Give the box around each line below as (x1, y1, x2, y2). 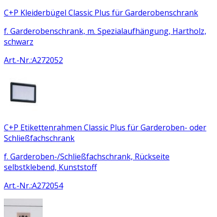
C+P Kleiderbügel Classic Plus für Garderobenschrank (4, 7, 198, 18)
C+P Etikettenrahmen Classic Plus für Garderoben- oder (4, 122, 206, 133)
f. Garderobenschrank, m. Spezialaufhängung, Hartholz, (4, 25, 206, 36)
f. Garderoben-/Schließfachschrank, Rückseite (4, 151, 170, 162)
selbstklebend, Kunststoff (4, 161, 97, 172)
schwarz (4, 36, 33, 47)
